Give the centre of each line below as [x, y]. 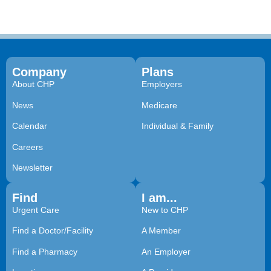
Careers [28, 147]
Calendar [30, 126]
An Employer [166, 251]
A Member [161, 231]
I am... [159, 198]
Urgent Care [36, 210]
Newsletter [32, 168]
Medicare [159, 105]
